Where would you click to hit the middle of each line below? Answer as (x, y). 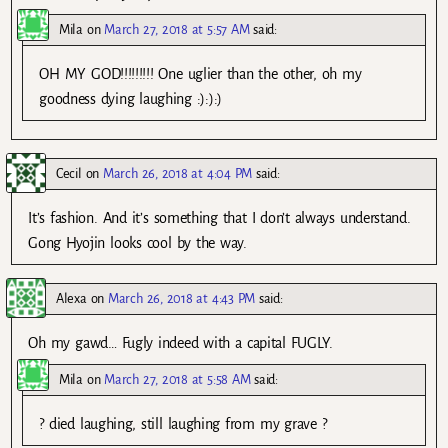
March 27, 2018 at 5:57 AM (177, 29)
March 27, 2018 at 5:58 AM (177, 379)
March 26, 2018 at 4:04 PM (178, 173)
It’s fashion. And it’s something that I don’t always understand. (219, 217)
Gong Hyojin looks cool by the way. (137, 242)
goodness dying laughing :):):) (130, 98)
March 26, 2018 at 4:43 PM (182, 298)
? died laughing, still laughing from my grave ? (183, 423)
